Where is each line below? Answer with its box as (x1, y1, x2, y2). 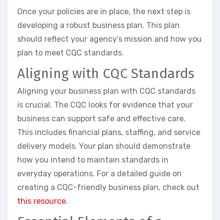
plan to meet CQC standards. (17, 48, 124, 58)
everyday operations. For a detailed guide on (17, 168, 182, 178)
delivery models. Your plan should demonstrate (17, 141, 191, 151)
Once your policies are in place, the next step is (17, 7, 191, 17)
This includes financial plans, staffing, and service (17, 127, 200, 137)
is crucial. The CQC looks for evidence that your (17, 100, 193, 110)
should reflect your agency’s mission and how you (17, 34, 202, 44)
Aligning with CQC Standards (17, 65, 194, 82)
